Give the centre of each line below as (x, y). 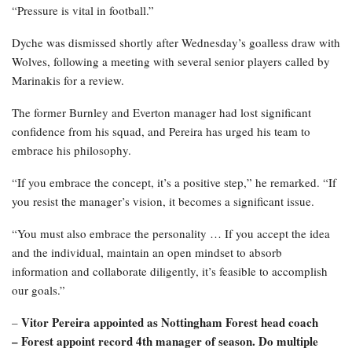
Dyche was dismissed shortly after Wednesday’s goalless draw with (176, 43)
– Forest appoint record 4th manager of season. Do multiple (165, 341)
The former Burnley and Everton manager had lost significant (161, 113)
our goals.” (38, 290)
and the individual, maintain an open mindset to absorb (147, 253)
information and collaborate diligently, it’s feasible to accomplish (170, 271)
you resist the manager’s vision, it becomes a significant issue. (163, 202)
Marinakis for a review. (68, 81)
